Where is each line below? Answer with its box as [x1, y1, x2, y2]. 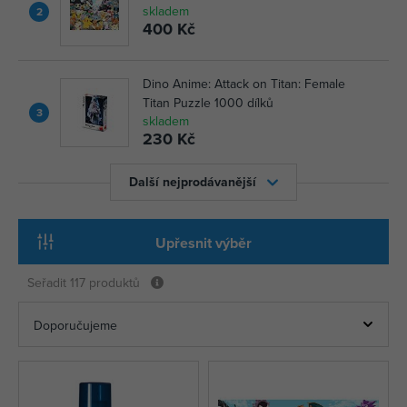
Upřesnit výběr [155, 232, 252, 253]
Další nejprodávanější [129, 173, 256, 191]
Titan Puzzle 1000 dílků [143, 94, 273, 112]
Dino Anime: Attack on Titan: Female [143, 74, 345, 93]
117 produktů [70, 273, 140, 292]
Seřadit [27, 273, 70, 292]
